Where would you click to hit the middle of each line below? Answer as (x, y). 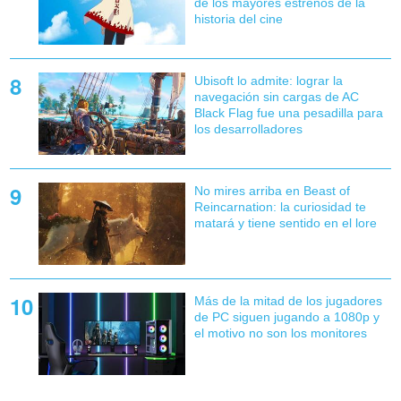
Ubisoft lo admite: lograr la (268, 80)
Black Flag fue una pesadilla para (288, 112)
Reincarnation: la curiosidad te (280, 206)
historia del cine (238, 18)
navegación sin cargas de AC (276, 96)
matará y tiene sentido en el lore (285, 222)
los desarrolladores (248, 128)
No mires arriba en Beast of (272, 190)
